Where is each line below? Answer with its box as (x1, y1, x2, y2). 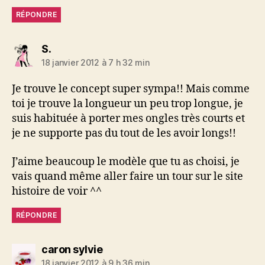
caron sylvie (41, 243, 102, 256)
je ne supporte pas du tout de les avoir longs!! (12, 127, 236, 141)
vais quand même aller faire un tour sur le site (12, 169, 243, 183)
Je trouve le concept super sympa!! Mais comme (12, 82, 250, 96)
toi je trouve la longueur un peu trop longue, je (12, 97, 243, 111)
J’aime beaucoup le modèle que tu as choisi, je (12, 154, 240, 169)
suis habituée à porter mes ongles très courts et (12, 112, 245, 126)
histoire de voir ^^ (12, 184, 102, 198)
